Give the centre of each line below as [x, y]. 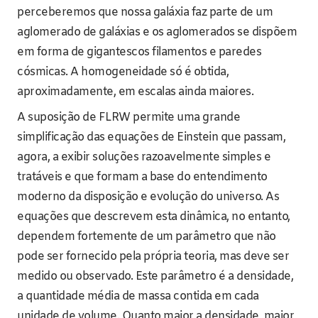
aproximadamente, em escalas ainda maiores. [135, 92]
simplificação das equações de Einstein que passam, [151, 138]
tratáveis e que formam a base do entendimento [142, 177]
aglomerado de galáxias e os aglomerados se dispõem [157, 33]
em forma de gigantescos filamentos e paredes [139, 53]
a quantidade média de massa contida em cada [138, 297]
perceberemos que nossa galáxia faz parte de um [145, 13]
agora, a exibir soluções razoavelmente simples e [144, 158]
